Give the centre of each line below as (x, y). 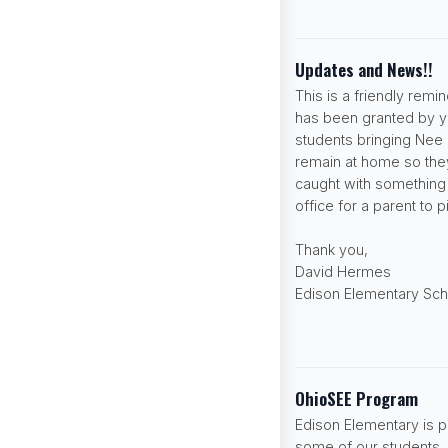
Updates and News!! (364, 68)
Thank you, (331, 249)
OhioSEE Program (356, 397)
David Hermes (343, 271)
